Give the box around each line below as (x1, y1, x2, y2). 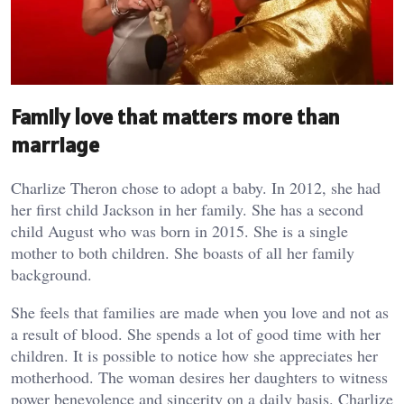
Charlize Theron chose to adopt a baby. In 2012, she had (11, 176, 381, 198)
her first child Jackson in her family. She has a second (11, 197, 363, 220)
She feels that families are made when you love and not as (11, 300, 389, 323)
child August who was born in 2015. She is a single (11, 219, 348, 242)
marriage (11, 130, 99, 159)
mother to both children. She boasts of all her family (11, 241, 354, 263)
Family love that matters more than (11, 102, 340, 131)
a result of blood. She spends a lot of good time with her (11, 322, 381, 344)
